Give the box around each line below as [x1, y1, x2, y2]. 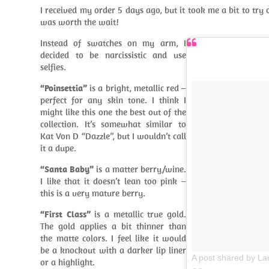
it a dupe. [40, 142, 77, 154]
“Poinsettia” [40, 82, 88, 94]
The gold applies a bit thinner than [40, 220, 186, 232]
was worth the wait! [40, 16, 119, 28]
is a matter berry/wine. [94, 163, 186, 175]
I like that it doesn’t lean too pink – [40, 175, 186, 187]
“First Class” [40, 208, 91, 220]
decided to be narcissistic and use [40, 49, 186, 61]
